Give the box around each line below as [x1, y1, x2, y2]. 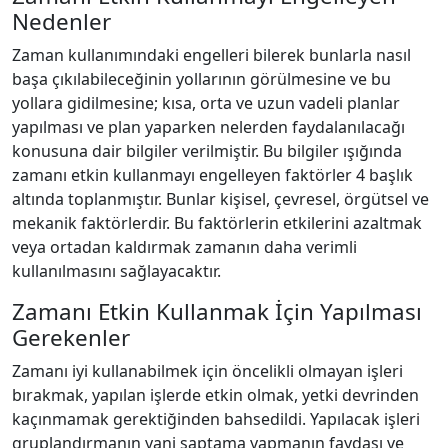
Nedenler [12, 6, 111, 37]
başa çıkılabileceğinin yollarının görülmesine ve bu [12, 68, 391, 90]
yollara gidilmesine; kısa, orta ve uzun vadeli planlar [12, 92, 400, 114]
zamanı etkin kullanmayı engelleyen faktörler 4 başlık [12, 164, 413, 186]
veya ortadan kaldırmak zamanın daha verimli [12, 236, 357, 258]
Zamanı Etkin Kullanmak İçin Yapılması [12, 296, 422, 327]
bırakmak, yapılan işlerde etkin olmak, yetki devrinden [12, 384, 419, 406]
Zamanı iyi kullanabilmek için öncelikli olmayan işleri [12, 360, 403, 382]
